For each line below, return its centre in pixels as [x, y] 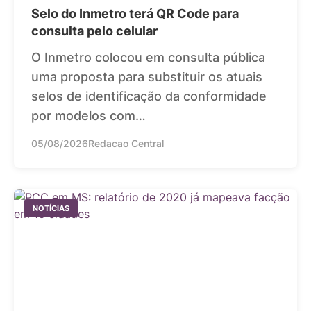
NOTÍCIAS [51, 208]
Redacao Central [126, 143]
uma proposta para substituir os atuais [147, 76]
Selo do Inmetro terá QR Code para [135, 13]
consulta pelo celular [94, 31]
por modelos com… [89, 115]
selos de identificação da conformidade [149, 96]
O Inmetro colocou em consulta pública [148, 57]
